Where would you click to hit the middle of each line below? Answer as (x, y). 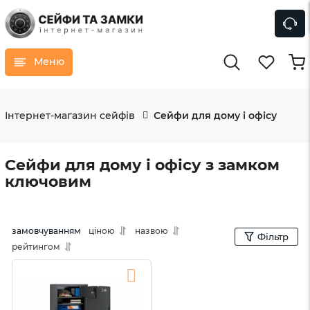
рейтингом (36, 246)
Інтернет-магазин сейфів (70, 115)
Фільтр (273, 236)
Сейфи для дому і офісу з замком (142, 165)
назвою (152, 230)
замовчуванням (46, 230)
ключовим (48, 181)
